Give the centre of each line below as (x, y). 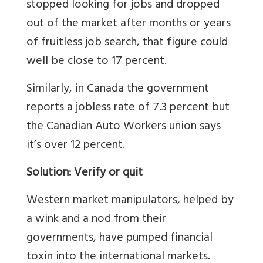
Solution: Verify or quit (85, 174)
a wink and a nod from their (96, 220)
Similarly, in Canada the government (118, 90)
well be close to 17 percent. (97, 62)
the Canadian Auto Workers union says (124, 127)
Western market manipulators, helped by (130, 201)
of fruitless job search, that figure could (127, 43)
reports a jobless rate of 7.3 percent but (128, 109)
